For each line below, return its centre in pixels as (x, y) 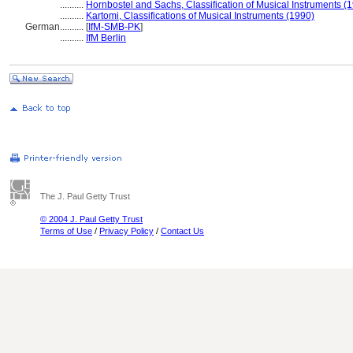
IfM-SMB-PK (114, 27)
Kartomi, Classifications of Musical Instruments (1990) (200, 16)
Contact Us (182, 231)
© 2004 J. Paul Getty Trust (91, 219)
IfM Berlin (106, 38)
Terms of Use (66, 231)
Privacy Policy (126, 231)
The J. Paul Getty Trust (85, 196)
